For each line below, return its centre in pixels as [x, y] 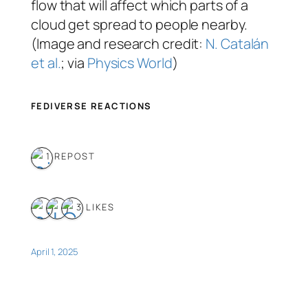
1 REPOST [71, 156]
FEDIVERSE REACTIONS [91, 106]
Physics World [130, 63]
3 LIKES [96, 207]
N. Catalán [238, 44]
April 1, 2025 [54, 252]
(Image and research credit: [119, 44]
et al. [46, 63]
